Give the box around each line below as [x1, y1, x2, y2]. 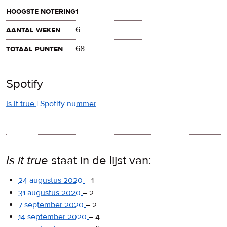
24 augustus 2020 [18, 175, 83, 185]
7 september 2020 [18, 199, 84, 210]
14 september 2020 [18, 211, 87, 222]
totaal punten [6, 43, 63, 54]
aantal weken [6, 24, 60, 35]
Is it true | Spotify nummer [6, 98, 96, 109]
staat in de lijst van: [48, 153, 152, 168]
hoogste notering [6, 6, 75, 16]
